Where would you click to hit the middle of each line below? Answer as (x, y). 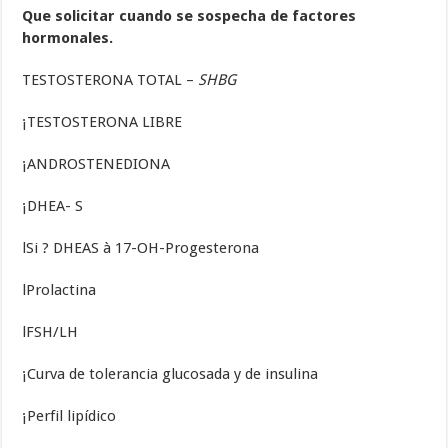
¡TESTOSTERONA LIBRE (102, 122)
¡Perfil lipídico (69, 416)
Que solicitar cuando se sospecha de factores (189, 16)
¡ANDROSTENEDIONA (96, 164)
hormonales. (68, 38)
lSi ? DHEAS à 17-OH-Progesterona (141, 248)
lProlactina (59, 290)
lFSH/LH (50, 332)
